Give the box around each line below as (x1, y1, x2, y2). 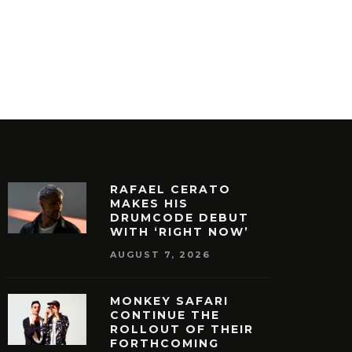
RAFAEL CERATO (110, 181, 231, 196)
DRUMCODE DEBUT (110, 210, 249, 225)
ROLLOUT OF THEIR (110, 322, 254, 337)
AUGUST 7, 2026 (110, 248, 211, 260)
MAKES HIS (110, 196, 189, 211)
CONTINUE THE (110, 308, 220, 323)
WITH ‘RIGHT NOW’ (110, 224, 249, 239)
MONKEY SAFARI (110, 294, 229, 309)
